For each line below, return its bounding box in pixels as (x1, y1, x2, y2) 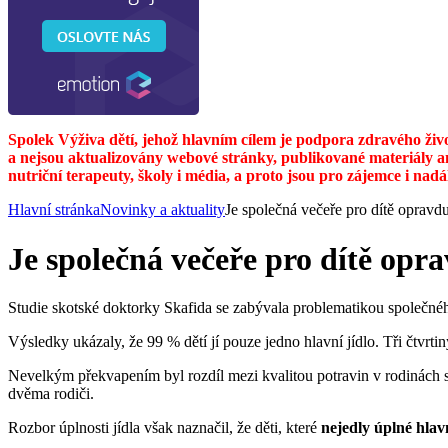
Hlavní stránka (8, 201, 100, 219)
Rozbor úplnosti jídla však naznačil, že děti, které (8, 419, 321, 437)
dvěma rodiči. (8, 385, 94, 403)
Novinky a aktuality (100, 201, 225, 219)
